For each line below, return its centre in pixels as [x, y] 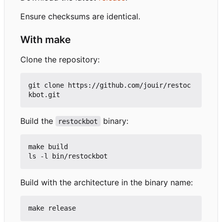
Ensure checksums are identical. [80, 16]
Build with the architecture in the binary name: [107, 182]
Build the [38, 121]
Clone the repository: [60, 59]
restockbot [78, 121]
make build [48, 146]
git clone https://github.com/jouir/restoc [110, 85]
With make [46, 39]
